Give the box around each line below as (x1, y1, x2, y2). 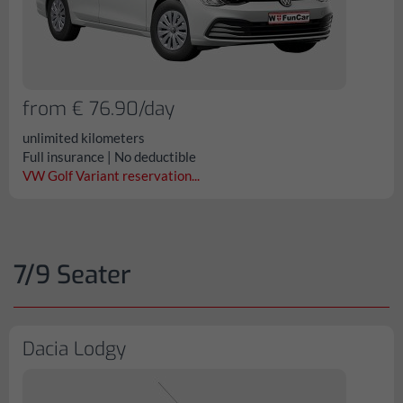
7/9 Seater (13, 258, 131, 291)
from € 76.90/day (22, 96, 175, 121)
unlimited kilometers (22, 130, 145, 146)
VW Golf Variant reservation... (22, 167, 200, 184)
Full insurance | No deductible (22, 148, 196, 165)
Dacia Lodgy (22, 336, 126, 362)
